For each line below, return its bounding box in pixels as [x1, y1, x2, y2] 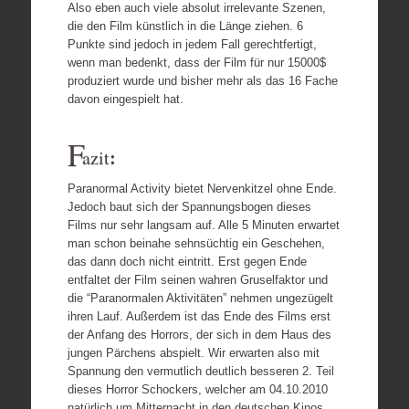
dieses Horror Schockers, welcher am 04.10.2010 [67, 382, 328, 396]
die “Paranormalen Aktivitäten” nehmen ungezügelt [67, 290, 333, 305]
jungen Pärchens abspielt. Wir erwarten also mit [67, 345, 320, 360]
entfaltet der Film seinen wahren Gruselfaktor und [67, 272, 328, 287]
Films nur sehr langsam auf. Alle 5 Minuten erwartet [67, 217, 340, 232]
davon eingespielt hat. [67, 91, 184, 106]
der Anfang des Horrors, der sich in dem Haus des [67, 327, 331, 341]
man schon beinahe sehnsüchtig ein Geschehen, [67, 236, 325, 250]
